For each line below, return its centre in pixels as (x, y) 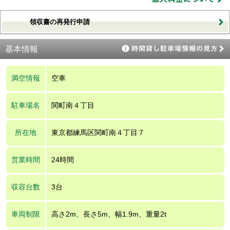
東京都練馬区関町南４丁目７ (98, 132)
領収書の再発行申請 (60, 22)
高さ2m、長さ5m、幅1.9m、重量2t (109, 214)
